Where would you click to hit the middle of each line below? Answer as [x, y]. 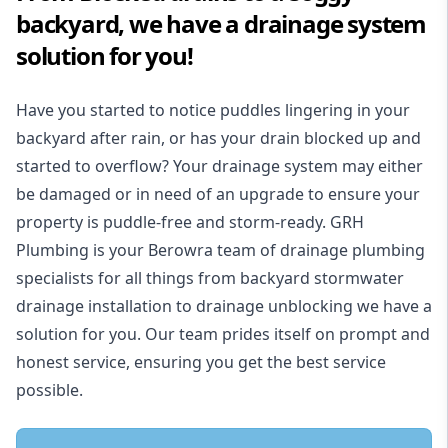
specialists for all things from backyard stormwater [210, 278]
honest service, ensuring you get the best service [201, 362]
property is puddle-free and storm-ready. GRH [190, 222]
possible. [49, 390]
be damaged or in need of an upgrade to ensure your [218, 194]
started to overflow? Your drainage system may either [219, 166]
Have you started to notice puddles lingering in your [213, 110]
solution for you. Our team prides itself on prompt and [223, 334]
